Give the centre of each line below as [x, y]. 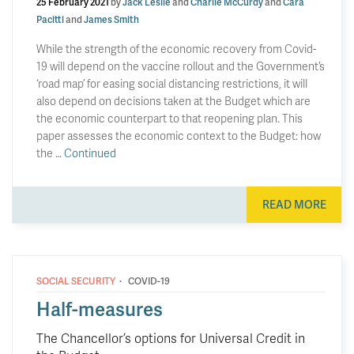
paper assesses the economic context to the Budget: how [179, 136]
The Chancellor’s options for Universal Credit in [171, 337]
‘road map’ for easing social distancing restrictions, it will [172, 83]
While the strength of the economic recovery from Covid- [176, 49]
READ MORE [294, 204]
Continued [90, 153]
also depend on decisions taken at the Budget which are [173, 101]
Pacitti [50, 19]
